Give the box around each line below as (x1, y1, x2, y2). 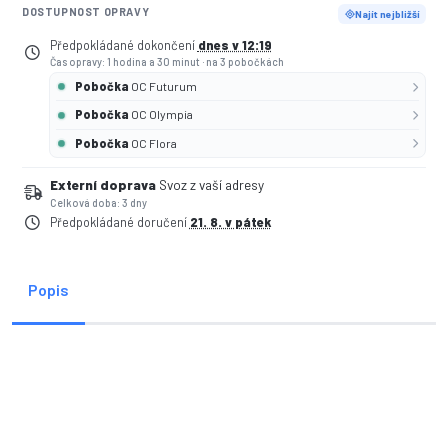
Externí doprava (49, 177, 156, 194)
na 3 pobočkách (205, 54, 284, 68)
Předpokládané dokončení (49, 36, 198, 53)
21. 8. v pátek (189, 213, 271, 230)
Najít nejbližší (354, 7, 420, 20)
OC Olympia (131, 107, 194, 122)
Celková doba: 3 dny (49, 195, 147, 209)
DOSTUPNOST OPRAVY (22, 4, 150, 18)
